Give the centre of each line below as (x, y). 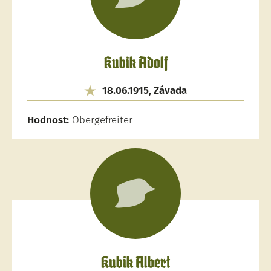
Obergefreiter (101, 120)
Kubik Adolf (135, 64)
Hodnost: (48, 120)
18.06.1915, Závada (145, 90)
